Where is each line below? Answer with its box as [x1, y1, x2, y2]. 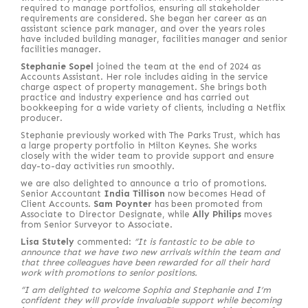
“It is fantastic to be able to [134, 236, 254, 247]
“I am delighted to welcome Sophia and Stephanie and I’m [21, 285, 271, 295]
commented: [74, 236, 134, 247]
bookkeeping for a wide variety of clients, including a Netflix [21, 102, 285, 113]
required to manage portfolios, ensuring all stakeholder [21, 3, 260, 13]
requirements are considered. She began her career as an [21, 13, 267, 23]
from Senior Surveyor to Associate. [21, 219, 173, 230]
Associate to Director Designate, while [21, 209, 192, 219]
